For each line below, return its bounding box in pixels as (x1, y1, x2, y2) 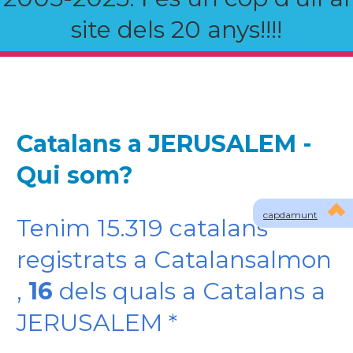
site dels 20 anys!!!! (71, 15, 282, 44)
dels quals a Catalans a (52, 277, 325, 306)
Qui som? (16, 161, 133, 190)
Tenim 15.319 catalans (16, 214, 268, 243)
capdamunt (263, 209, 318, 221)
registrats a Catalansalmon (16, 245, 332, 274)
